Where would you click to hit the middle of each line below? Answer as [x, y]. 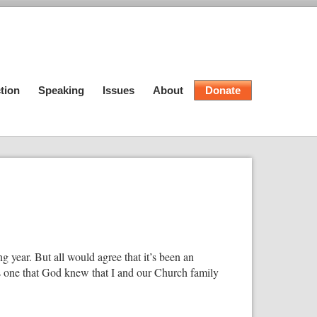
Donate [223, 90]
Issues [119, 90]
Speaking [61, 90]
